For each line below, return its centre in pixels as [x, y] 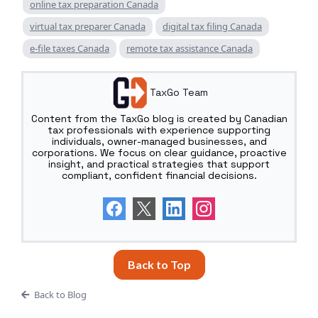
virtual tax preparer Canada [88, 26]
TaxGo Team [179, 93]
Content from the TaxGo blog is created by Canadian [159, 118]
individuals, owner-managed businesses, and [159, 141]
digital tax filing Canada [212, 26]
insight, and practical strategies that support [159, 164]
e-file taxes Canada [70, 48]
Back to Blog [60, 294]
